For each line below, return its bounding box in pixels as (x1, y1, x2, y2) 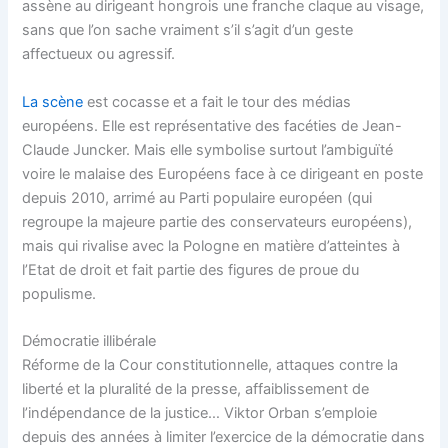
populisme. (22, 284, 97, 303)
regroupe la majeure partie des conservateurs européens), (22, 212, 413, 231)
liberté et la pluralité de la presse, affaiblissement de (22, 380, 370, 399)
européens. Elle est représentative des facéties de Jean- (22, 116, 403, 135)
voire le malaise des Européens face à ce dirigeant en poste (22, 164, 424, 183)
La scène (22, 92, 88, 111)
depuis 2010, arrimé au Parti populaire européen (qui (22, 188, 373, 207)
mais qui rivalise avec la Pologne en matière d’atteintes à (22, 236, 401, 255)
